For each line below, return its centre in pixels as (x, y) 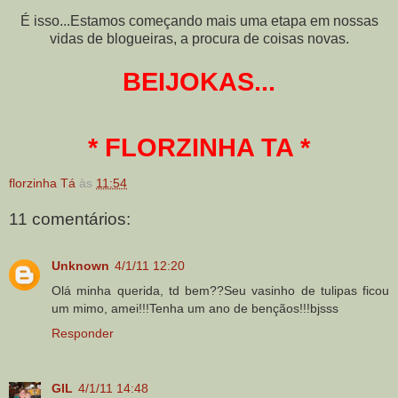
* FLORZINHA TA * (199, 147)
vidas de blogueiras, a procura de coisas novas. (199, 38)
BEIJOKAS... (199, 81)
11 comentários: (70, 219)
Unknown (80, 265)
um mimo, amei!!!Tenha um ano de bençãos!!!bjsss (195, 308)
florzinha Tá (42, 183)
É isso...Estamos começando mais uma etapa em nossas (199, 20)
